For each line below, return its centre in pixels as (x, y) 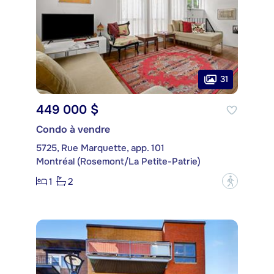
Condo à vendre (73, 130)
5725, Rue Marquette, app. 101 (100, 148)
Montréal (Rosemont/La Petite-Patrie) (118, 162)
